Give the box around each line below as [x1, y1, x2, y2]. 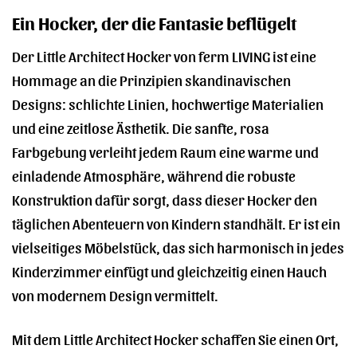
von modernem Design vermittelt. [12, 284, 218, 304]
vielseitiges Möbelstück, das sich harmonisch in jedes [12, 237, 344, 256]
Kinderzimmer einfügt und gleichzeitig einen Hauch [12, 261, 327, 280]
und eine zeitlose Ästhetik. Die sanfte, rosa [12, 117, 269, 136]
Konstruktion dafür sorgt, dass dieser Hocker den [12, 189, 317, 208]
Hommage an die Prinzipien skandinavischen [12, 69, 291, 88]
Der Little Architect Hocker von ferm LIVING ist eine [12, 45, 316, 65]
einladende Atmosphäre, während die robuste [12, 165, 296, 184]
